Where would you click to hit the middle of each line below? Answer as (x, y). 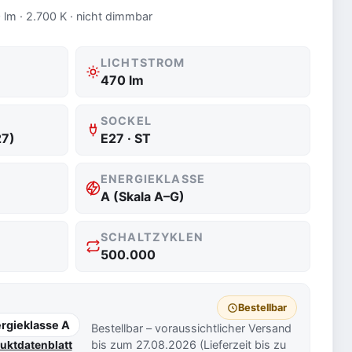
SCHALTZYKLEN (152, 237)
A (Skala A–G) (143, 196)
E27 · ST (126, 138)
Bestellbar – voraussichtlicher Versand (192, 328)
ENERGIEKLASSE (153, 179)
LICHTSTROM (143, 62)
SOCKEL (126, 121)
